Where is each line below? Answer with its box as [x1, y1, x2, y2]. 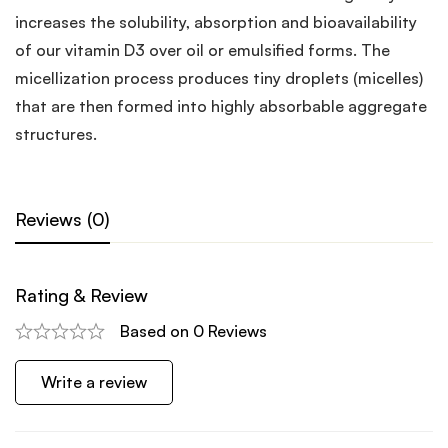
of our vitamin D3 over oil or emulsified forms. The [15, 40, 390, 61]
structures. [15, 124, 97, 145]
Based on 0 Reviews [120, 321, 267, 342]
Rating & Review [15, 284, 148, 307]
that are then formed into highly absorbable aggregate [15, 96, 427, 117]
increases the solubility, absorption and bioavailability [15, 12, 417, 33]
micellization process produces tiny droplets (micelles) [15, 68, 423, 89]
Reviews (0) [15, 208, 110, 231]
